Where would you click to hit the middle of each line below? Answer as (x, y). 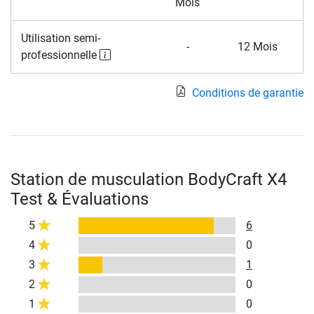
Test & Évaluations (80, 199)
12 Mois (257, 47)
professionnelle (60, 55)
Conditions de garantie (248, 93)
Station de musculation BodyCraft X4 (149, 180)
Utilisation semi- (60, 39)
